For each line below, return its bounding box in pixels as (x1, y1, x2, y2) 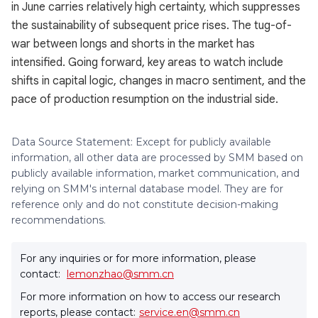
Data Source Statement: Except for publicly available (11, 136, 271, 148)
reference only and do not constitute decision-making (11, 198, 278, 211)
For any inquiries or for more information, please (20, 252, 256, 265)
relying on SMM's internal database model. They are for (11, 182, 283, 195)
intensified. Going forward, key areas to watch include (11, 55, 283, 70)
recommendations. (11, 214, 106, 226)
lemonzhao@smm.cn (67, 268, 174, 280)
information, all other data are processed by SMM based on (11, 151, 303, 164)
